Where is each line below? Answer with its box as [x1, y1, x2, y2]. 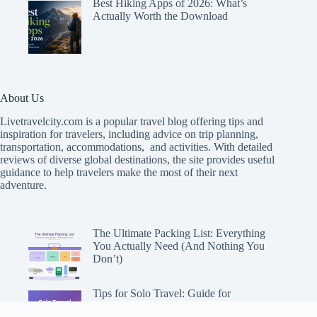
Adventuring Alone [93, 299, 179, 312]
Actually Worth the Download [93, 9, 228, 22]
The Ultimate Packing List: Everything [93, 227, 265, 240]
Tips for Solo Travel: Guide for [93, 287, 231, 299]
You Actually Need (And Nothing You [93, 240, 265, 253]
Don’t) [93, 253, 122, 265]
